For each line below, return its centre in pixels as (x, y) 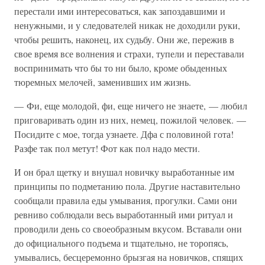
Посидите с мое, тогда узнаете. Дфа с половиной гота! (124, 134)
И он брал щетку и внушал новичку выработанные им (124, 172)
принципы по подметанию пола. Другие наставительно (127, 186)
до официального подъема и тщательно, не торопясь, (121, 243)
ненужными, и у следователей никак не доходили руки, (127, 25)
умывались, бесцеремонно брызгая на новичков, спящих (129, 257)
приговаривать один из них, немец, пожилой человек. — (130, 120)
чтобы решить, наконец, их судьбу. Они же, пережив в (124, 39)
